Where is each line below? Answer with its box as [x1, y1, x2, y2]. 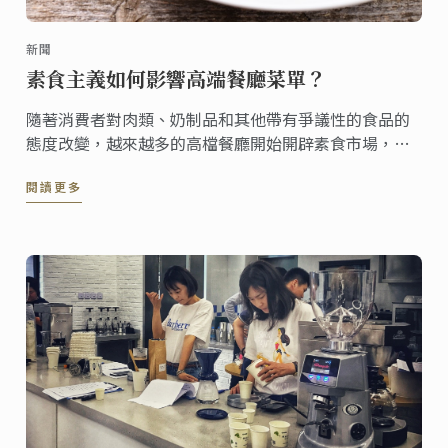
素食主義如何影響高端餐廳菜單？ [26, 64, 327, 94]
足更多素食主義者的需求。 [26, 155, 219, 180]
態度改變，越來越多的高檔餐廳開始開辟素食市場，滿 [26, 131, 411, 156]
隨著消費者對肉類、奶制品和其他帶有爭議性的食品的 [26, 107, 411, 132]
